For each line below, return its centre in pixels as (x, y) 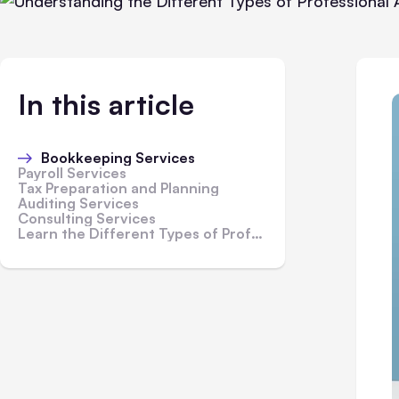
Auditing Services (78, 203)
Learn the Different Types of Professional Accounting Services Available (134, 233)
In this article (106, 104)
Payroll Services (72, 173)
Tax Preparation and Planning (118, 188)
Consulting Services (87, 218)
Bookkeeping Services (118, 158)
